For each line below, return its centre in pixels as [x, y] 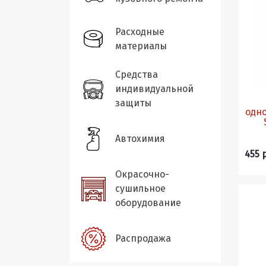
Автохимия [140, 139]
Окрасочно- [142, 174]
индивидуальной [154, 89]
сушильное [140, 189]
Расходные [140, 32]
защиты [133, 103]
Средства [137, 75]
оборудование [148, 203]
